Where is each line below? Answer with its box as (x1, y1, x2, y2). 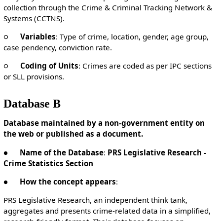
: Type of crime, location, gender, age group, (55, 31, 209, 41)
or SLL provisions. (3, 71, 64, 81)
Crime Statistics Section (3, 158, 93, 168)
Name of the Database (19, 147, 104, 157)
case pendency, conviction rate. (3, 42, 112, 52)
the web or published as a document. (3, 129, 143, 139)
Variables (20, 31, 56, 41)
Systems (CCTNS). (3, 13, 65, 23)
